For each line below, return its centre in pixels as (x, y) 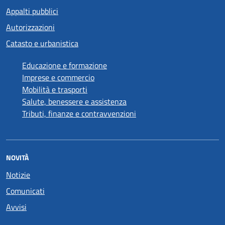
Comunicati (25, 191)
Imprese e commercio (58, 77)
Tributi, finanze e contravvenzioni (79, 113)
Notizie (18, 175)
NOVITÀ (17, 157)
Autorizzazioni (30, 27)
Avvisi (16, 207)
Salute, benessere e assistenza (74, 101)
